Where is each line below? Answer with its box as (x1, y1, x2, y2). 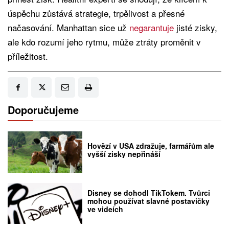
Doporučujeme (8, 102, 79, 118)
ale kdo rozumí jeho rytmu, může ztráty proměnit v (8, 35, 201, 49)
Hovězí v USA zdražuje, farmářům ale (87, 140, 215, 151)
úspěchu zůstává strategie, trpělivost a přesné (8, 7, 185, 20)
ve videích (87, 204, 124, 215)
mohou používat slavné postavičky (87, 196, 210, 207)
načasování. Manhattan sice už (8, 21, 129, 34)
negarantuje (129, 21, 176, 34)
